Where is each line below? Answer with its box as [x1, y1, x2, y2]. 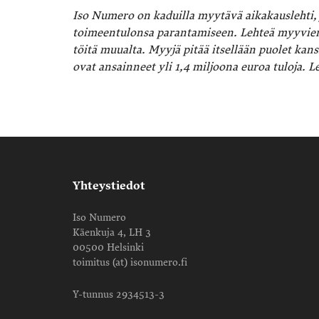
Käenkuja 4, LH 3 [73, 226, 151, 239]
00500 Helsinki [73, 241, 144, 253]
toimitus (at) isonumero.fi [73, 256, 187, 268]
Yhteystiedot [73, 178, 145, 193]
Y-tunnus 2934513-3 [73, 288, 164, 300]
